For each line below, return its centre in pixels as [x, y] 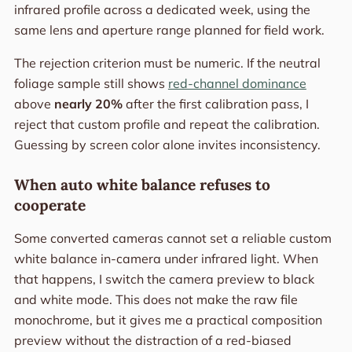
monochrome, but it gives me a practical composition [168, 320]
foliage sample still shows [91, 84]
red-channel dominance [237, 84]
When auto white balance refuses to [142, 185]
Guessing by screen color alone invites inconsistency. [167, 145]
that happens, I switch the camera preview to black [164, 279]
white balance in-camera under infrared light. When [166, 259]
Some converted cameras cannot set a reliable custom [172, 238]
